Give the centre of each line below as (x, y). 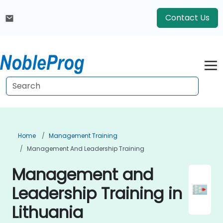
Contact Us (187, 18)
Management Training (83, 136)
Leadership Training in (97, 193)
